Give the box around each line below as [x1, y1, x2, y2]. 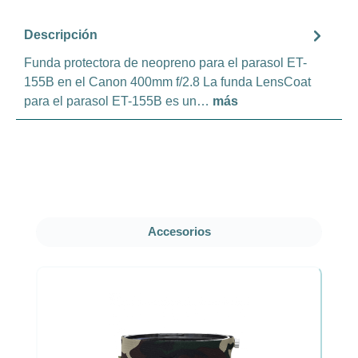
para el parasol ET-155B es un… [24, 93, 213, 108]
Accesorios [147, 225, 211, 238]
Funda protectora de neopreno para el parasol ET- [24, 55, 307, 70]
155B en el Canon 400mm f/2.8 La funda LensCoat [24, 74, 311, 89]
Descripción [24, 28, 97, 42]
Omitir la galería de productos [35, 218, 201, 233]
